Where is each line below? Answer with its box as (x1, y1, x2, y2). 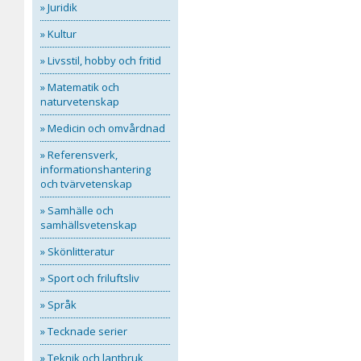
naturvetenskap (39, 94, 119, 109)
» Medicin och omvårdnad (39, 121, 165, 135)
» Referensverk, (39, 147, 118, 162)
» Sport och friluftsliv (39, 271, 139, 285)
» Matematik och (39, 80, 119, 94)
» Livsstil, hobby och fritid (39, 53, 161, 68)
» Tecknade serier (39, 324, 127, 338)
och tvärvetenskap (39, 176, 132, 191)
